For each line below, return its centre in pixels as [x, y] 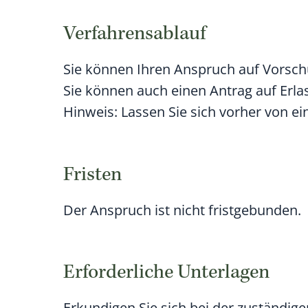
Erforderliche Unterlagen [166, 274]
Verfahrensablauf [134, 35]
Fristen [92, 176]
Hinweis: [90, 111]
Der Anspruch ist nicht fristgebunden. [182, 210]
